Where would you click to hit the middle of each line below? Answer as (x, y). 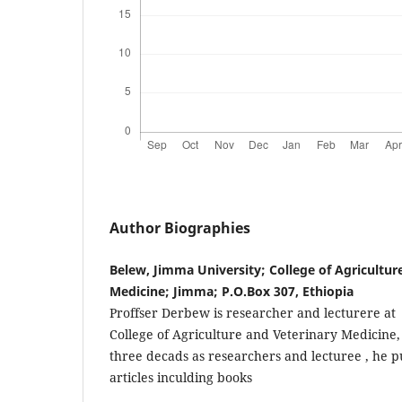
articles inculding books (181, 377)
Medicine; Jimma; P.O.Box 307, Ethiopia (232, 291)
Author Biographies (180, 227)
